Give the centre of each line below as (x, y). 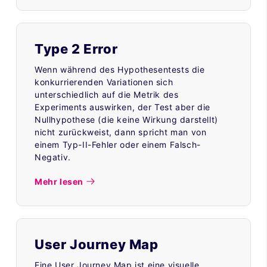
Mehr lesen (59, 181)
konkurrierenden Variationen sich (104, 82)
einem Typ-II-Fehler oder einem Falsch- (118, 144)
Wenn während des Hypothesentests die (120, 69)
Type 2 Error (76, 49)
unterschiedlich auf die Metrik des (107, 94)
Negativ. (53, 157)
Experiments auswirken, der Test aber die (123, 107)
